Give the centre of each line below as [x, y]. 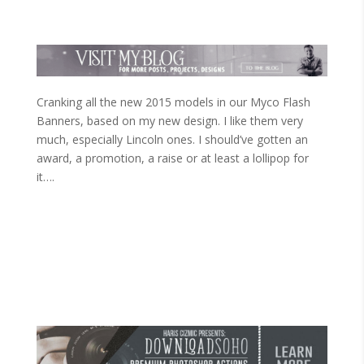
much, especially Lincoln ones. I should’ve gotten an [172, 140]
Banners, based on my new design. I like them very [169, 121]
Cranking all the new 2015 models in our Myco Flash [173, 102]
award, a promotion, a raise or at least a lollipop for [172, 158]
